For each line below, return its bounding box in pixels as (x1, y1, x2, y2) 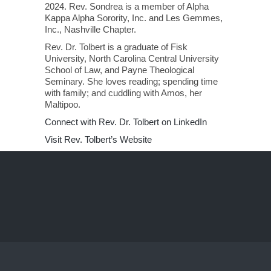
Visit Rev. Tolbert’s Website (45, 134, 152, 145)
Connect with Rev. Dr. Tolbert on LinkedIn (45, 117, 207, 127)
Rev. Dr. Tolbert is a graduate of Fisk (45, 42, 188, 52)
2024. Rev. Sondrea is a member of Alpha (45, 1, 209, 11)
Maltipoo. (45, 99, 80, 109)
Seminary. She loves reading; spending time (45, 76, 218, 87)
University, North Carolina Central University (45, 53, 219, 64)
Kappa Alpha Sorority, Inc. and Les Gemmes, (45, 13, 223, 23)
